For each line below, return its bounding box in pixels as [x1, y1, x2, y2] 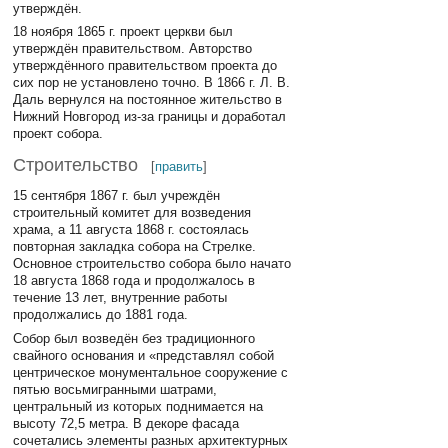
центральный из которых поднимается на [13, 398, 264, 414]
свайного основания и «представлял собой [13, 347, 275, 363]
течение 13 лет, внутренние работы [13, 290, 228, 306]
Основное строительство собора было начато [13, 256, 292, 272]
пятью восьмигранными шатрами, [13, 381, 218, 397]
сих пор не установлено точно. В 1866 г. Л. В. [13, 75, 291, 91]
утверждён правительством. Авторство [13, 41, 253, 57]
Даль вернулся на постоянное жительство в [13, 92, 283, 108]
